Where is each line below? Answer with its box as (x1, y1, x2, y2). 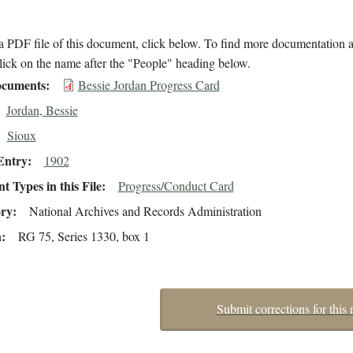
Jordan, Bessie (6, 102, 78, 119)
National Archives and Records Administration (28, 203, 262, 220)
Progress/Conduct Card (117, 177, 234, 195)
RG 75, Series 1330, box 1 (17, 228, 150, 245)
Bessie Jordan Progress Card (77, 76, 220, 94)
